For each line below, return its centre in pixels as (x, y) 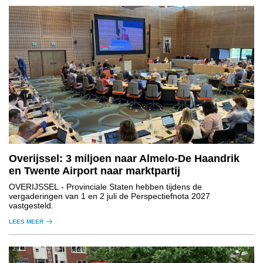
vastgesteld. (31, 206)
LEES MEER (26, 222)
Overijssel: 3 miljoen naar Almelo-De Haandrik (124, 159)
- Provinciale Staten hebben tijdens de (130, 187)
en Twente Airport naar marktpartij (95, 171)
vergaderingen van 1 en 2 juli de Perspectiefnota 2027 (109, 196)
